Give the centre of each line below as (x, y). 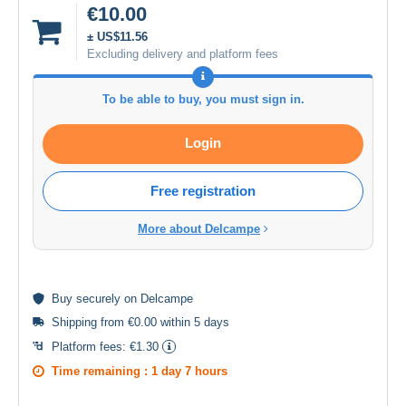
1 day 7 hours (189, 371)
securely (98, 298)
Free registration (203, 190)
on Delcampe (157, 298)
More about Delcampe (199, 228)
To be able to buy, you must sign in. (203, 99)
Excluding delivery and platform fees (183, 53)
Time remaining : (101, 371)
